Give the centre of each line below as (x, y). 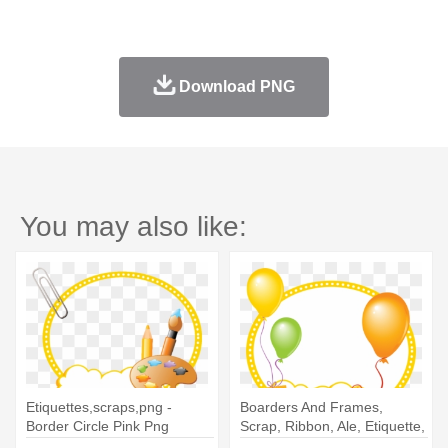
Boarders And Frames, (311, 407)
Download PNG (236, 87)
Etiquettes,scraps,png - (99, 407)
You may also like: (133, 227)
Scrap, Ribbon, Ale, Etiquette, (332, 426)
